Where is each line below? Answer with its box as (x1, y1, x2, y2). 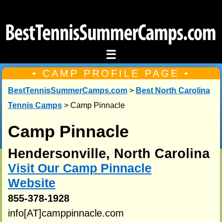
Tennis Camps (7, 101, 62, 110)
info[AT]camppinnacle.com (7, 207, 124, 219)
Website (7, 176, 55, 190)
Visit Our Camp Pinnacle (7, 161, 152, 175)
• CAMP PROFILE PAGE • (32, 68, 190, 79)
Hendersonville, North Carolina (7, 146, 210, 161)
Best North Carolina (135, 86, 210, 95)
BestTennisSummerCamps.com (7, 86, 127, 95)
